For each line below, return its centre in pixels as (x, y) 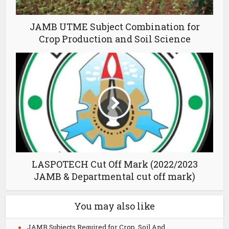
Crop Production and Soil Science (114, 39)
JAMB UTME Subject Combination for (114, 27)
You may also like (114, 206)
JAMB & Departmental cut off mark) (114, 176)
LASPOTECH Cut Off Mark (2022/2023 (114, 164)
